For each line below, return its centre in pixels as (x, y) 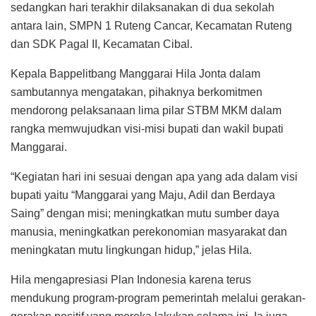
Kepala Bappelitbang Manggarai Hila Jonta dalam (135, 73)
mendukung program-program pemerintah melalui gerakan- (158, 298)
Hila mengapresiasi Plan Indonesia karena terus (131, 279)
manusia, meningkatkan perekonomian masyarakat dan (149, 231)
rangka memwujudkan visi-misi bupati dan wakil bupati (147, 128)
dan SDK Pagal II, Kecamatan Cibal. (102, 44)
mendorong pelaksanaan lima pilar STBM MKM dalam (146, 110)
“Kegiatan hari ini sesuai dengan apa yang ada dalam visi (154, 176)
